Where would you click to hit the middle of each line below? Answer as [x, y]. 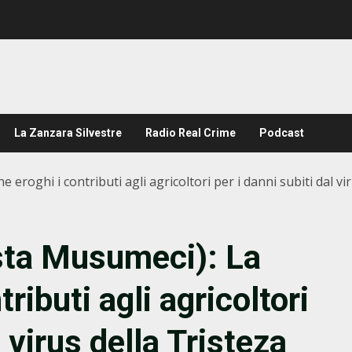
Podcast [282, 133]
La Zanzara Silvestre [68, 133]
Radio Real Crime [191, 133]
